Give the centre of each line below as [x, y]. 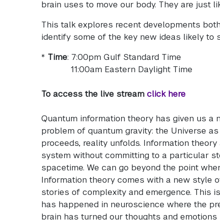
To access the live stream [94, 94]
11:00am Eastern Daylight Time [117, 69]
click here [166, 94]
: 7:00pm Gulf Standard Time [124, 57]
